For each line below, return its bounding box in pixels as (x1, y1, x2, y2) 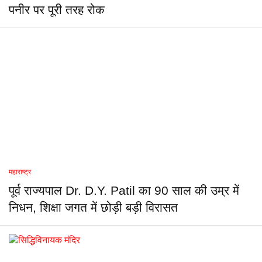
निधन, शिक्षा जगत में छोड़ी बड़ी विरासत (9, 201, 178, 215)
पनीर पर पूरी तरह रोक (9, 3, 105, 17)
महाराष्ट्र (9, 168, 31, 176)
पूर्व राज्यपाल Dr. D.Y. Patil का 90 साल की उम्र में (9, 184, 239, 198)
